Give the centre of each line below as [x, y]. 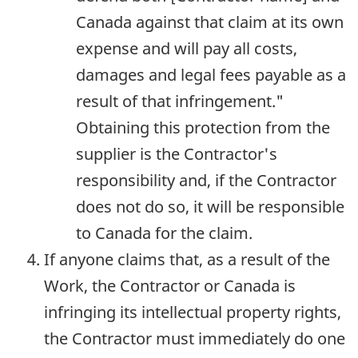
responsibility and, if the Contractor [206, 180]
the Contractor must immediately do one [195, 338]
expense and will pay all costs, [187, 48]
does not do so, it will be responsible [210, 206]
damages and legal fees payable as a [211, 74]
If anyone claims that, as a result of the [187, 259]
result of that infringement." [180, 101]
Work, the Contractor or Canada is [170, 285]
